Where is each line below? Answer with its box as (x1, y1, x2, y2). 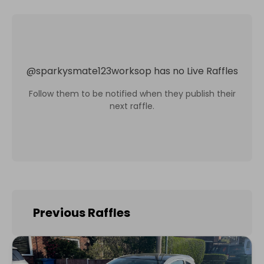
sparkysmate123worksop (35, 64, 151, 78)
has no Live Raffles (153, 64, 238, 78)
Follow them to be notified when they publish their (28, 87, 236, 100)
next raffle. (110, 100, 154, 112)
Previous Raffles (33, 204, 130, 221)
